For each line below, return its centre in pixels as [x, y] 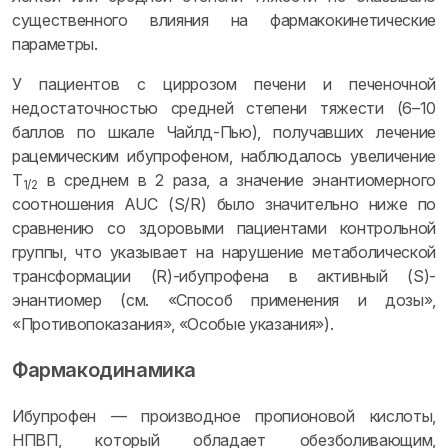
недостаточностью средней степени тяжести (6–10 [224, 108]
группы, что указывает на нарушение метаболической [224, 252]
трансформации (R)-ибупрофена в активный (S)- [224, 276]
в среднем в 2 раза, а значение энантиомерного [236, 180]
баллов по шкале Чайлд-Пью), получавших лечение [224, 132]
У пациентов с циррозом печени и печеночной [224, 84]
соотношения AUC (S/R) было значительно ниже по [224, 204]
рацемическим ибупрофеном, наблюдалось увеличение [224, 156]
